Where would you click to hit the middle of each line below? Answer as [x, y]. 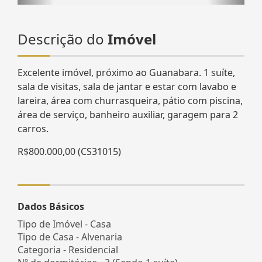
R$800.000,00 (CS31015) [69, 151]
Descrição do [63, 39]
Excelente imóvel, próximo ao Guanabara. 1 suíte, [126, 72]
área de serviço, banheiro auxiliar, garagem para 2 [128, 114]
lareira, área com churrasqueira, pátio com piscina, [130, 100]
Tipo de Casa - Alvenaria [70, 237]
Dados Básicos [51, 206]
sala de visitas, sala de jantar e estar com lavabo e [127, 86]
